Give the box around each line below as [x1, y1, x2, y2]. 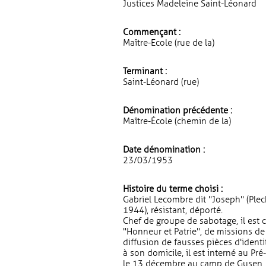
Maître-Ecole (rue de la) [123, 37, 214, 48]
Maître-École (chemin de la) [123, 116, 231, 126]
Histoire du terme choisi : [123, 183, 223, 194]
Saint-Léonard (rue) [123, 77, 199, 87]
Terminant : [123, 66, 167, 77]
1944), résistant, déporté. [123, 205, 223, 216]
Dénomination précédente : [123, 105, 232, 116]
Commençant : [123, 27, 180, 37]
